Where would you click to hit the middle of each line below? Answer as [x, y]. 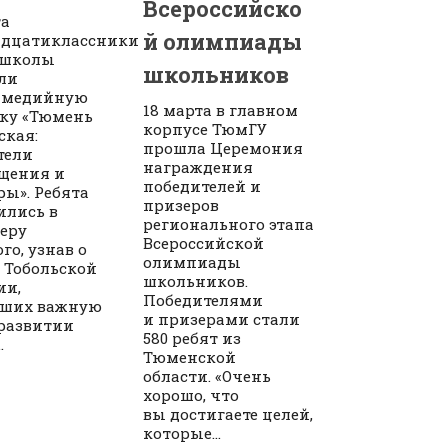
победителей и [202, 185]
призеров [181, 204]
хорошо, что [191, 394]
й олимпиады [223, 41]
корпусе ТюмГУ [205, 128]
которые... [182, 432]
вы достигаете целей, [228, 413]
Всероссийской [204, 242]
